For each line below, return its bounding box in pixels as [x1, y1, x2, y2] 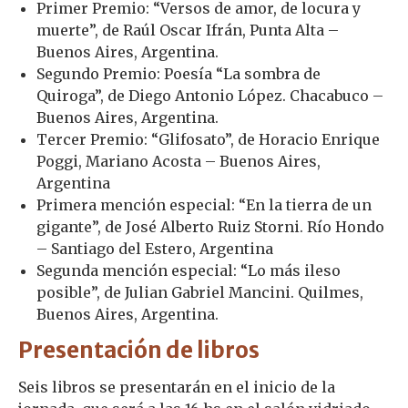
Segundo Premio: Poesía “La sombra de [36, 64, 321, 83]
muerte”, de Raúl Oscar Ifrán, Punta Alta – [36, 20, 339, 39]
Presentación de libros [18, 335, 260, 364]
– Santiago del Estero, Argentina [36, 239, 273, 258]
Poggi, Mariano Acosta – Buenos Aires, [36, 151, 321, 170]
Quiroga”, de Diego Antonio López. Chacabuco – [36, 86, 383, 105]
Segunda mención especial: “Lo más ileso [36, 260, 341, 280]
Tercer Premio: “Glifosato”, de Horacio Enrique [36, 129, 380, 148]
